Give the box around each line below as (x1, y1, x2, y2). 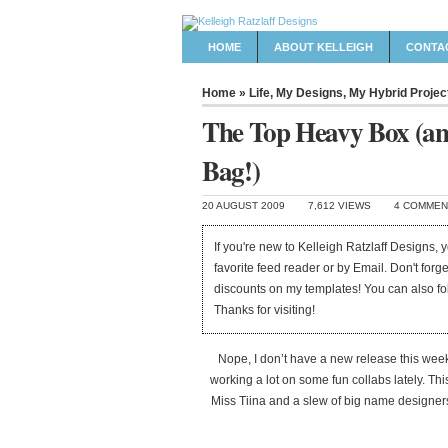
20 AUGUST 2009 (202, 200, 285, 211)
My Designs (276, 86, 343, 100)
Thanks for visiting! (214, 303, 316, 318)
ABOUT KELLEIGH (274, 41, 373, 53)
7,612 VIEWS (308, 200, 371, 211)
